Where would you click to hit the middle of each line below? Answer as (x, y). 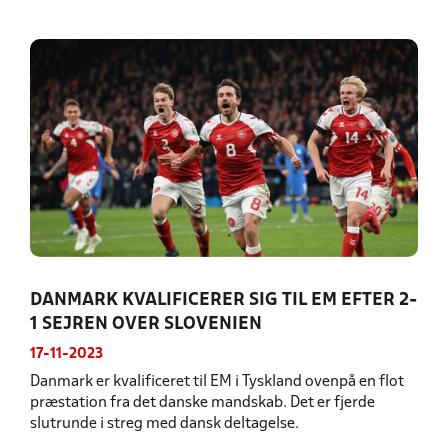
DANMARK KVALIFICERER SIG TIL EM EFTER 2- (223, 301)
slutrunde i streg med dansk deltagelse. (164, 424)
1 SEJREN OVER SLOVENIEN (146, 325)
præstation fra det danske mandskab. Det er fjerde (202, 403)
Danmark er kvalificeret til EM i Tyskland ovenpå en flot (217, 382)
